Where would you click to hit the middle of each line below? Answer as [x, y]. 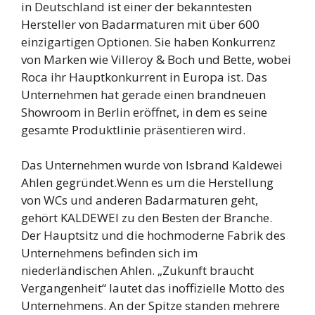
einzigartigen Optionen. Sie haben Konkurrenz [148, 41]
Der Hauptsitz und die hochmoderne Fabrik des [153, 236]
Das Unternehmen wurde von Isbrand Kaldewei [152, 165]
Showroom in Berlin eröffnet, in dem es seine [144, 112]
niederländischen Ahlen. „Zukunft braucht [137, 271]
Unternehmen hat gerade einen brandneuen [143, 94]
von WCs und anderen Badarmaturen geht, [140, 200]
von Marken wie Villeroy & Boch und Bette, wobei [156, 59]
